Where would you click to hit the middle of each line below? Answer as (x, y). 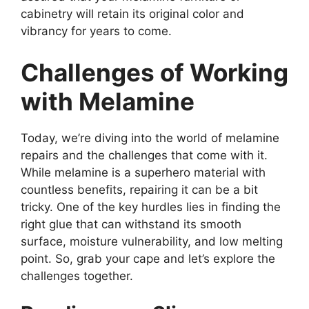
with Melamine (108, 101)
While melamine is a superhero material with (143, 172)
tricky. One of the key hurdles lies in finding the (151, 207)
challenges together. (77, 276)
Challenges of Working (154, 72)
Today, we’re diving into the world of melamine (150, 138)
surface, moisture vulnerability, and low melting (152, 241)
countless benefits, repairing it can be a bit (139, 189)
